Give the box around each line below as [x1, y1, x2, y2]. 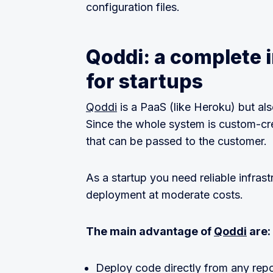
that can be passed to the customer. [86, 135, 267, 148]
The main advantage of [86, 225, 214, 238]
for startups [86, 69, 203, 94]
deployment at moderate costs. [86, 188, 243, 202]
